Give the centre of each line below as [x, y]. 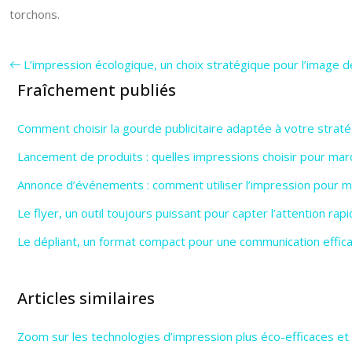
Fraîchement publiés [97, 90]
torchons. [35, 14]
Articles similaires [86, 298]
